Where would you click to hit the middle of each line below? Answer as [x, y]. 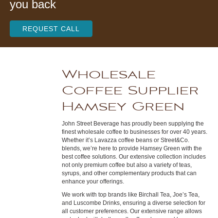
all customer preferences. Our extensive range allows [132, 211]
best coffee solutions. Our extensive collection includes [134, 157]
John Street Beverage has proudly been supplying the [133, 124]
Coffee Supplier [130, 91]
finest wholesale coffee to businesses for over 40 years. [134, 132]
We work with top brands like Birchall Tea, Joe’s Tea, [130, 195]
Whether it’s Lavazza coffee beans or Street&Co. [125, 140]
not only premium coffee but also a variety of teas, [127, 165]
